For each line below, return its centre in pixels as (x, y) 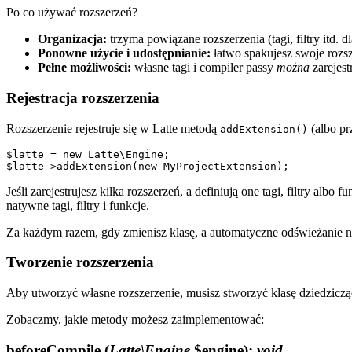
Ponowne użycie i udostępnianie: (124, 53)
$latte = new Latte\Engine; (88, 154)
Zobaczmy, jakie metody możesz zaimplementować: (135, 320)
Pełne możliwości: (84, 68)
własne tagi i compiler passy (204, 68)
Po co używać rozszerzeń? (72, 13)
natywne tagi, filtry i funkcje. (78, 205)
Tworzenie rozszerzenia (80, 262)
